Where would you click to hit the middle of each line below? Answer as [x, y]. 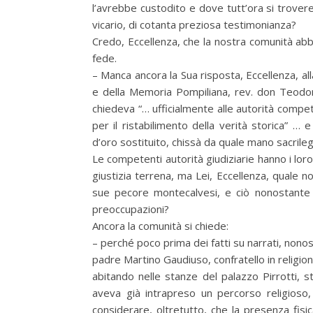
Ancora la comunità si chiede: [160, 226]
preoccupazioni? [131, 209]
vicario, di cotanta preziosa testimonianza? [194, 24]
